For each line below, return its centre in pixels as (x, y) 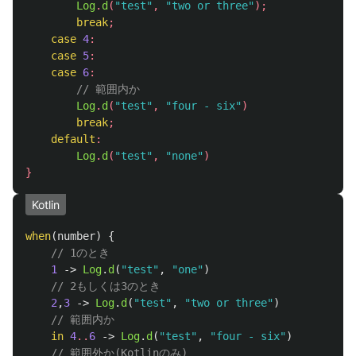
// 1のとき (80, 253)
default (73, 139)
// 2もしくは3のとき (106, 286)
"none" (184, 156)
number (76, 236)
